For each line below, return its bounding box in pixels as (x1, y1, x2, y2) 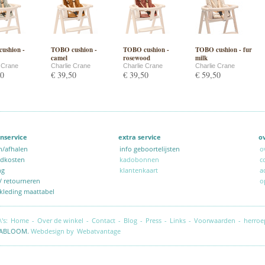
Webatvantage (77, 227, 121, 235)
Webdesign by (29, 227, 76, 235)
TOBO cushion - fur (195, 45, 252, 54)
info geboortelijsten (119, 144, 183, 153)
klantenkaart (119, 166, 158, 174)
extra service (118, 132, 164, 141)
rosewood (123, 53, 150, 63)
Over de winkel (37, 216, 83, 225)
